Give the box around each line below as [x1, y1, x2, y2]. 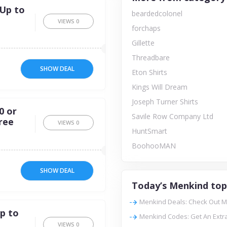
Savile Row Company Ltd [132, 111, 213, 121]
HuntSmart [132, 126, 167, 136]
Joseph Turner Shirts [132, 97, 198, 106]
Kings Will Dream [132, 82, 187, 92]
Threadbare [132, 53, 170, 62]
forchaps [132, 23, 161, 33]
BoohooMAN [132, 141, 176, 150]
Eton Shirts [132, 67, 167, 77]
